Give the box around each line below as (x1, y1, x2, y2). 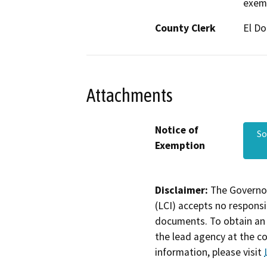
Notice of (155, 123, 198, 136)
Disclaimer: (155, 183, 208, 197)
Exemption (155, 138, 205, 152)
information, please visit (155, 245, 264, 259)
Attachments (86, 84, 173, 106)
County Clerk (155, 21, 216, 35)
